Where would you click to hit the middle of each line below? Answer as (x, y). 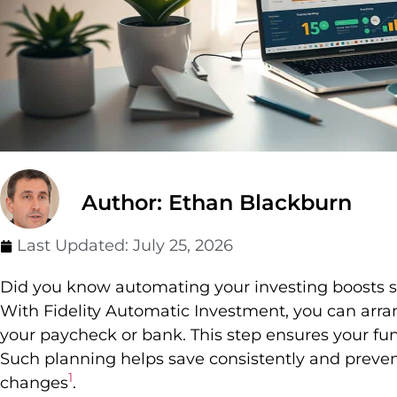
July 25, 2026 (183, 246)
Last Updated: (75, 246)
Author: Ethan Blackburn (217, 203)
